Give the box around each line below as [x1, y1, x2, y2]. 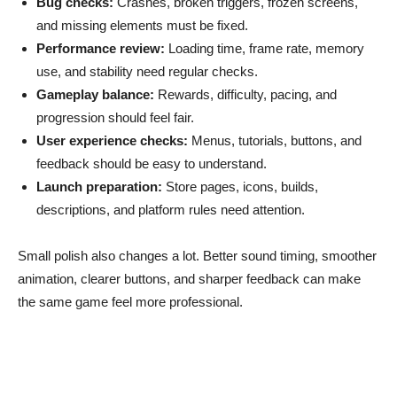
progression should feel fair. [36, 109, 194, 125]
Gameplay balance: [36, 86, 154, 102]
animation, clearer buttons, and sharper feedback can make [18, 270, 361, 286]
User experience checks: [36, 132, 188, 148]
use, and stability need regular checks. [36, 63, 258, 79]
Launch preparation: [36, 178, 162, 194]
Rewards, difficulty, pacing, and [154, 86, 337, 102]
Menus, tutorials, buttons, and [188, 132, 362, 148]
